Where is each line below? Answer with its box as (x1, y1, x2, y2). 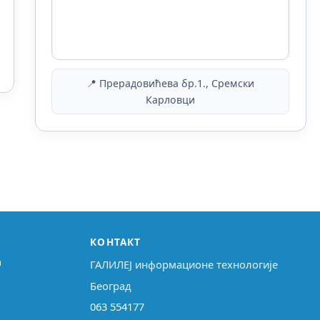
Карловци (146, 93, 196, 107)
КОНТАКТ (90, 235, 141, 249)
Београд (90, 278, 132, 293)
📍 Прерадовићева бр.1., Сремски (86, 76, 255, 91)
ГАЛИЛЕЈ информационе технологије (90, 257, 279, 272)
